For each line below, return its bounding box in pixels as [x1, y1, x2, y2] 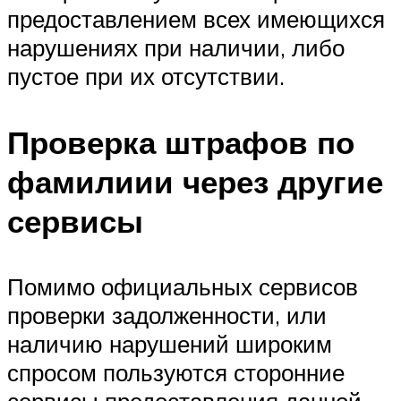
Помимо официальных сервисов [7, 271, 358, 301]
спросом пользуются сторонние [7, 357, 345, 387]
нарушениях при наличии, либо [7, 33, 345, 63]
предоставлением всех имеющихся [7, 4, 385, 34]
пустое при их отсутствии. [7, 62, 285, 91]
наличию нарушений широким [7, 328, 332, 358]
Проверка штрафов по [7, 122, 354, 162]
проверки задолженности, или [7, 300, 327, 329]
